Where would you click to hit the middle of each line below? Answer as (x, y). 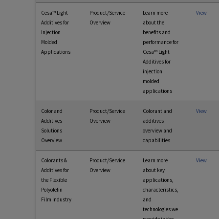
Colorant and (157, 111)
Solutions (52, 131)
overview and (157, 131)
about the (153, 22)
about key (154, 170)
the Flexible (54, 180)
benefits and (157, 32)
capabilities (156, 140)
